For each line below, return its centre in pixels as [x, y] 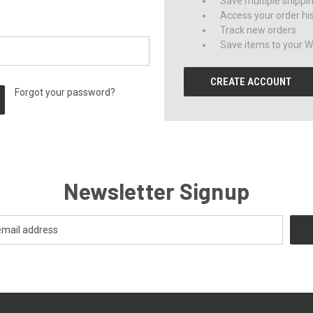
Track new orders [259, 30]
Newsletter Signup [156, 191]
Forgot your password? [65, 92]
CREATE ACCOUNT [251, 82]
